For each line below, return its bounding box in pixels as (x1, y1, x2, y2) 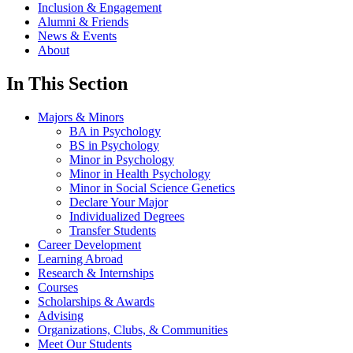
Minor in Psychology (69, 152, 174, 166)
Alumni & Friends (38, 14, 128, 28)
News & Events (38, 28, 117, 43)
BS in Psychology (69, 138, 159, 152)
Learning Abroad (38, 251, 123, 266)
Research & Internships (38, 266, 154, 280)
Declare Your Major (69, 195, 168, 209)
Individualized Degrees (69, 209, 184, 223)
